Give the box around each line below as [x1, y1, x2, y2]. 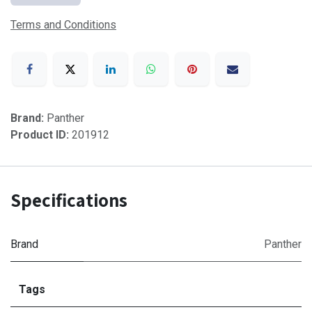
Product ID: [10, 128, 72, 142]
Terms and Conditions [10, 17, 116, 31]
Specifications [10, 187, 127, 213]
